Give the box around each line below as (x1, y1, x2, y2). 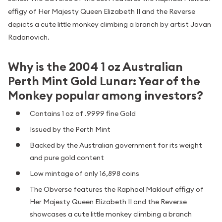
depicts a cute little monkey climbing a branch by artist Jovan (8, 20, 211, 29)
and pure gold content (30, 153, 104, 162)
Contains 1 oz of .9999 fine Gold (30, 109, 136, 118)
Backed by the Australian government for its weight (30, 140, 202, 150)
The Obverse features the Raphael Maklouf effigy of (30, 184, 204, 194)
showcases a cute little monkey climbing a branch (30, 209, 192, 219)
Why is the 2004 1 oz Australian (8, 59, 183, 75)
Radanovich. (8, 33, 50, 42)
